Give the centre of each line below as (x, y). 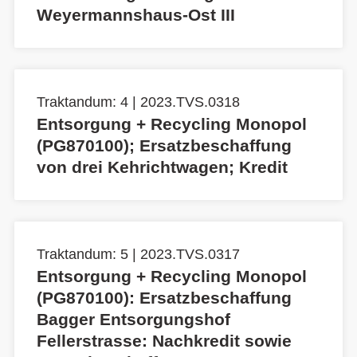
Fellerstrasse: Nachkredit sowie (164, 341)
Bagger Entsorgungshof (133, 320)
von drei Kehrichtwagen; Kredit (162, 167)
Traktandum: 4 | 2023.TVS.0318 (138, 102)
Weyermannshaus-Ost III (136, 15)
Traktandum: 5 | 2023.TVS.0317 (138, 255)
